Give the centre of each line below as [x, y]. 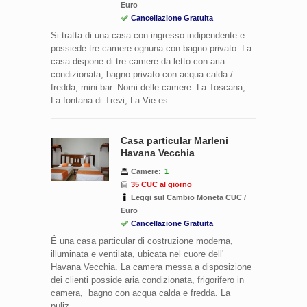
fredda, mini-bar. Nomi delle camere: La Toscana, [148, 87]
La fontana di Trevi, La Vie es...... [118, 100]
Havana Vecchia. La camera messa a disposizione [151, 267]
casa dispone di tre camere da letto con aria [138, 61]
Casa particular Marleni [174, 140]
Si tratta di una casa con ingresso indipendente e [148, 35]
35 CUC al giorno [161, 184]
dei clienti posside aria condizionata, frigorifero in [147, 280]
